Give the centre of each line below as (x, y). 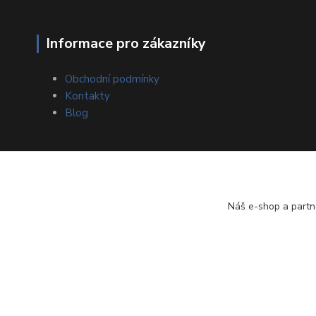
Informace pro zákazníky (126, 43)
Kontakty (87, 96)
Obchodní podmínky (112, 79)
